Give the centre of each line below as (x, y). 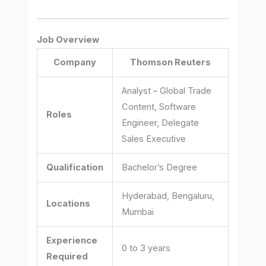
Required (67, 257)
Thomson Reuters (171, 63)
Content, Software (159, 107)
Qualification (75, 168)
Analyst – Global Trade (167, 91)
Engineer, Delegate (161, 123)
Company (75, 63)
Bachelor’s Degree (160, 168)
